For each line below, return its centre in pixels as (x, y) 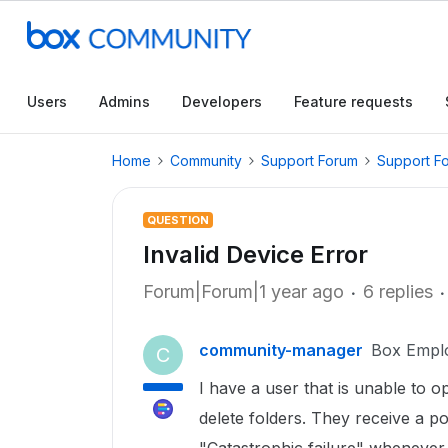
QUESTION (178, 220)
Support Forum (309, 160)
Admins (124, 101)
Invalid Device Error (255, 254)
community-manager (281, 350)
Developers (222, 101)
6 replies (398, 291)
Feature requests (353, 101)
